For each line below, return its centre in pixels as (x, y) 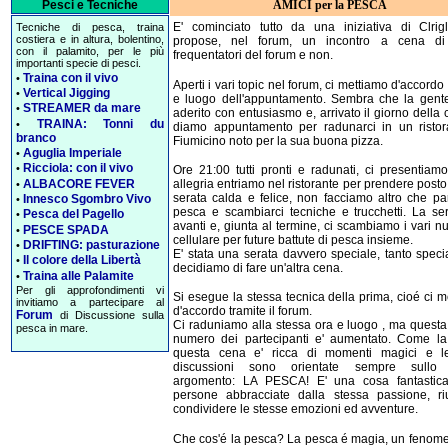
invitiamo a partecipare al (90, 301)
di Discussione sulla (108, 314)
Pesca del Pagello (73, 214)
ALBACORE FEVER (79, 183)
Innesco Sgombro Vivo (87, 198)
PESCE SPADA (66, 229)
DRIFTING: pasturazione (91, 244)
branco (36, 137)
